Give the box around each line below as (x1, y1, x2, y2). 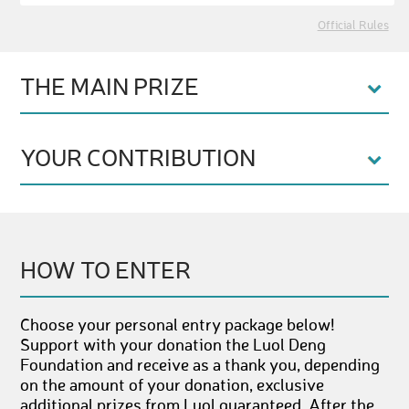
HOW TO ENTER (20, 260, 192, 284)
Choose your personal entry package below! (20, 318, 336, 334)
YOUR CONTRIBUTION (20, 148, 257, 172)
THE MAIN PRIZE (20, 77, 200, 100)
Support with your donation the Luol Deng (20, 338, 327, 354)
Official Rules (317, 20, 389, 32)
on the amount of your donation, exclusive (20, 378, 325, 394)
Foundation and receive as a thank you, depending (20, 358, 381, 374)
